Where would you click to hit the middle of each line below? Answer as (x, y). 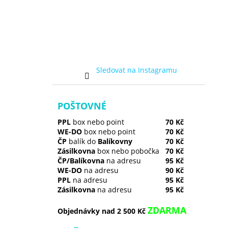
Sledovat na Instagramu (136, 70)
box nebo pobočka (127, 151)
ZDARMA (167, 210)
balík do (81, 141)
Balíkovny (114, 141)
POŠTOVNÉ (82, 106)
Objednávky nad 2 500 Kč (103, 211)
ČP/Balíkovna (81, 161)
